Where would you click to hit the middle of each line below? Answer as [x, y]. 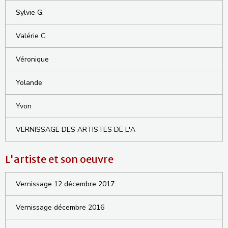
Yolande [29, 83]
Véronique [32, 60]
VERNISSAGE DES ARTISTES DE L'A [76, 130]
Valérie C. [31, 36]
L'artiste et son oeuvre [59, 159]
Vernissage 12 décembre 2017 [65, 184]
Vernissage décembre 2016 [60, 208]
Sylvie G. [30, 13]
